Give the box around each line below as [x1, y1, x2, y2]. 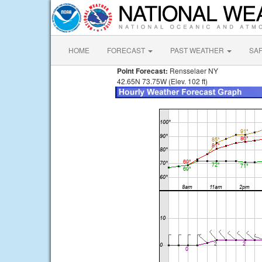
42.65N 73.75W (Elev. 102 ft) [115, 76, 208, 86]
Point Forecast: [115, 65, 168, 76]
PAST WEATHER [170, 45, 226, 55]
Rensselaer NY [168, 65, 218, 75]
